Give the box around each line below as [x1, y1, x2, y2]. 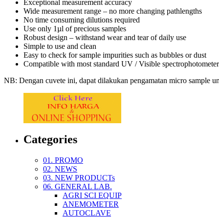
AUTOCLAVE [63, 208, 111, 217]
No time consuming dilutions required [23, 15, 140, 24]
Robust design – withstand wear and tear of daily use [23, 33, 186, 42]
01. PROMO [43, 155, 83, 164]
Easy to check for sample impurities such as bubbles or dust [23, 50, 206, 59]
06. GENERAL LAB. [43, 182, 112, 191]
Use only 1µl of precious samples [23, 24, 126, 33]
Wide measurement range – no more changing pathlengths [23, 6, 202, 15]
